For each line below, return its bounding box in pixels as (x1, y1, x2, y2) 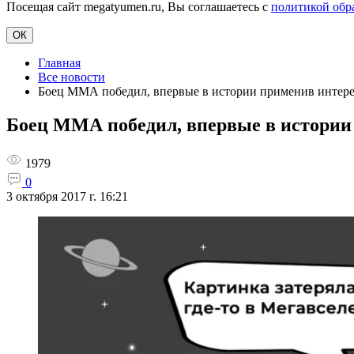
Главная (38, 56, 81, 70)
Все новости (38, 70, 105, 84)
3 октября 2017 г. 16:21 (6, 189, 128, 203)
